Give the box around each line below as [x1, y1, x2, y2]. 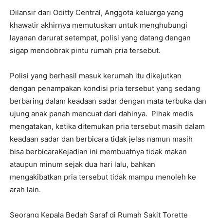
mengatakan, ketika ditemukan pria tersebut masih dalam [10, 122, 205, 131]
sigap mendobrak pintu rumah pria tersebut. [10, 46, 161, 55]
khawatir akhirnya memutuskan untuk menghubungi [10, 20, 187, 30]
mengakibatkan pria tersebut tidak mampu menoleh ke [10, 172, 196, 182]
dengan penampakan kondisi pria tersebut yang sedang [10, 84, 200, 93]
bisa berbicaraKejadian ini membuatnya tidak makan [10, 147, 187, 157]
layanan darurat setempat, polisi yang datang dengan [10, 33, 191, 43]
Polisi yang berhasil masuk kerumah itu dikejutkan [10, 71, 182, 81]
